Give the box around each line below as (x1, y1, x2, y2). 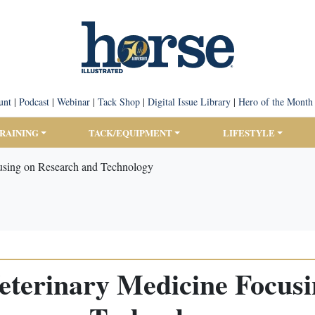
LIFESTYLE (222, 126, 275, 139)
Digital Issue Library (147, 95, 231, 108)
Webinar (56, 95, 90, 108)
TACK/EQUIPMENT (89, 126, 173, 139)
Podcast (18, 95, 49, 108)
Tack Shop (97, 95, 140, 108)
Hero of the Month (238, 95, 313, 108)
